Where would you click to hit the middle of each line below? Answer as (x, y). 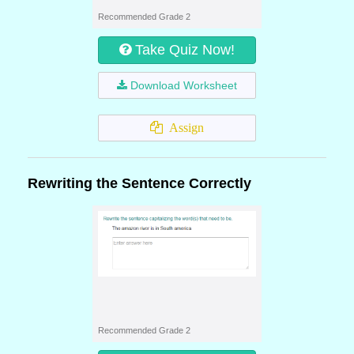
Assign (183, 128)
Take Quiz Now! (185, 50)
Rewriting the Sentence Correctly (139, 183)
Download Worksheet (184, 85)
